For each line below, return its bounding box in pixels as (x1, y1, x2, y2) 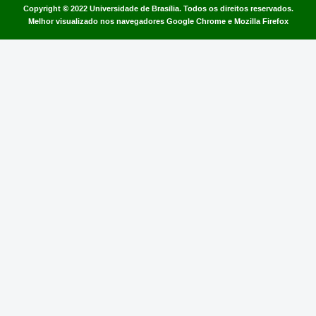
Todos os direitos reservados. (183, 3, 293, 14)
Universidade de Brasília (89, 3, 179, 14)
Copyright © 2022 (23, 3, 90, 14)
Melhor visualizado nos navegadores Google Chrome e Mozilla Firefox (28, 16, 288, 27)
